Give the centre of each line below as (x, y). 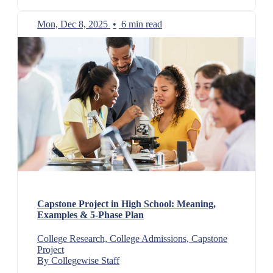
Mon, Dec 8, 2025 (73, 24)
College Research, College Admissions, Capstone (132, 239)
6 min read (142, 24)
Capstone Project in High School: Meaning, (126, 204)
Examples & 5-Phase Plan (90, 215)
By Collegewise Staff (78, 261)
